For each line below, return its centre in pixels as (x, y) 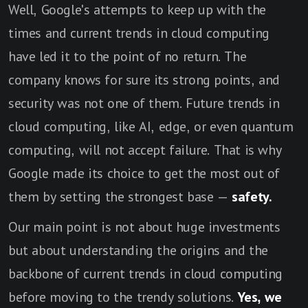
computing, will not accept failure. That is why (145, 150)
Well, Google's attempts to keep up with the (137, 10)
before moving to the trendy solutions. (123, 297)
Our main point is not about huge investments (144, 227)
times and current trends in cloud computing (139, 33)
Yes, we (260, 297)
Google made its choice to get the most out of (144, 174)
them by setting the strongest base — (120, 197)
